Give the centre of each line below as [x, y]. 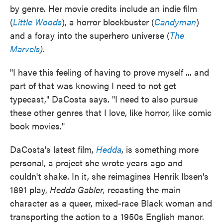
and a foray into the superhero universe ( [90, 35]
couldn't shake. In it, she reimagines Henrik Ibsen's [109, 176]
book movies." [37, 126]
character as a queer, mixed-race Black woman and [111, 203]
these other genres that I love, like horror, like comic [111, 112]
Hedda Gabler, [77, 189]
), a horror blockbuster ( [108, 22]
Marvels [25, 49]
